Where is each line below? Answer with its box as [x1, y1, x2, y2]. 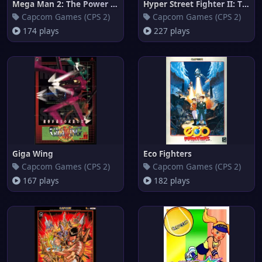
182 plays [151, 175, 190, 186]
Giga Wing [12, 148, 53, 159]
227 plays [151, 25, 190, 36]
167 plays [20, 175, 59, 186]
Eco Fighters [143, 148, 192, 159]
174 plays [20, 25, 59, 36]
